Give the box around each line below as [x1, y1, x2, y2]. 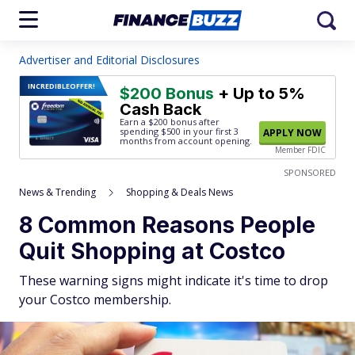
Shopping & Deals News [126, 185, 233, 199]
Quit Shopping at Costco [19, 238, 285, 265]
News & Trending [19, 185, 96, 199]
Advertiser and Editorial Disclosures [19, 52, 200, 67]
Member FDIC [275, 144, 326, 155]
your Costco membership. [19, 291, 171, 308]
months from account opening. [120, 135, 252, 147]
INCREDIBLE [28, 81, 70, 91]
